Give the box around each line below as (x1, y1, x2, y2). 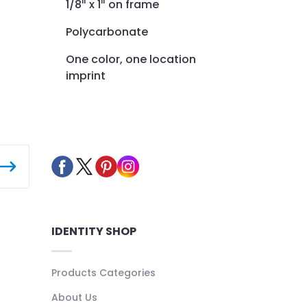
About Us (51, 290, 97, 304)
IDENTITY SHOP (51, 223, 136, 239)
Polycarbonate (66, 23, 148, 40)
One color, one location (66, 51, 196, 67)
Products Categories (51, 265, 156, 280)
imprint (66, 67, 106, 84)
